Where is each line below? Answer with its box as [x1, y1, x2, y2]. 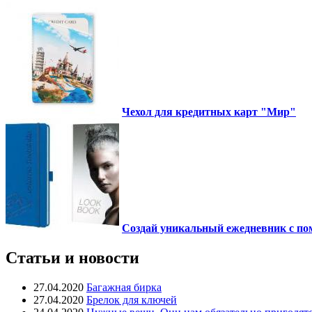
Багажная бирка [86, 281, 162, 293]
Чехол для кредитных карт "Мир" [122, 105, 296, 118]
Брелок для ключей [86, 293, 177, 306]
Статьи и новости [6, 248, 139, 267]
